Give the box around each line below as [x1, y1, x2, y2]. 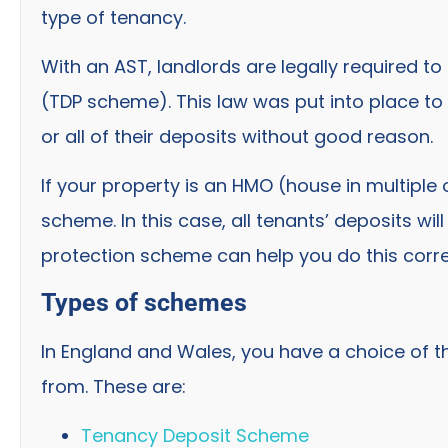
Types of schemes [41, 287, 247, 317]
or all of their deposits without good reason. [41, 123, 433, 149]
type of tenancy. [41, 4, 186, 30]
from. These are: [41, 373, 186, 399]
